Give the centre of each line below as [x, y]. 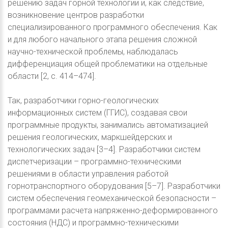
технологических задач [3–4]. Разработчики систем [104, 150]
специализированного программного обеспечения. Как [112, 27]
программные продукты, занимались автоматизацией [108, 125]
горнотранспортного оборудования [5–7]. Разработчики [114, 186]
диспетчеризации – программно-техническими [94, 162]
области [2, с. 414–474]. [52, 76]
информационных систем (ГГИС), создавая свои [97, 113]
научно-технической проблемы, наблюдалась [93, 52]
